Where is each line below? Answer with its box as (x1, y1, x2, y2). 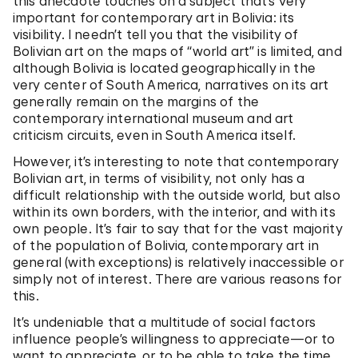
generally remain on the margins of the (13, 93, 260, 109)
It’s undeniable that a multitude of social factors (13, 314, 316, 330)
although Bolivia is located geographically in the (13, 60, 316, 76)
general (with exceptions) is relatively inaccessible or (13, 254, 344, 270)
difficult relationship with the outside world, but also (13, 187, 340, 203)
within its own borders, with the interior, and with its (13, 204, 336, 220)
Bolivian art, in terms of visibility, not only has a (13, 170, 305, 186)
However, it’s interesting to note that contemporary (13, 153, 340, 169)
